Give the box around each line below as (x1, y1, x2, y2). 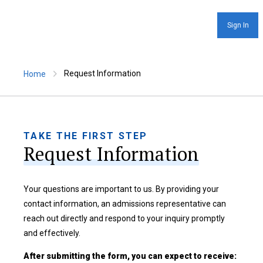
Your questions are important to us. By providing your (23, 184, 219, 194)
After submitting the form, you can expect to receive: (23, 251, 237, 261)
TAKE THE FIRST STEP (23, 130, 148, 141)
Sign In (227, 21, 249, 29)
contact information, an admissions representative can (23, 199, 226, 208)
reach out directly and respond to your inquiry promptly (23, 214, 225, 223)
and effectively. (23, 228, 80, 238)
